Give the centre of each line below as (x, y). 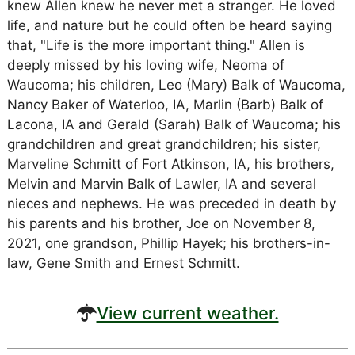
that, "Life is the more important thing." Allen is (156, 45)
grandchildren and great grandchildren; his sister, (164, 144)
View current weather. (187, 313)
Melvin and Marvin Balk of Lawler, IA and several (161, 184)
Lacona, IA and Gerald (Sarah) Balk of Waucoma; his (174, 124)
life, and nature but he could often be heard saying (169, 25)
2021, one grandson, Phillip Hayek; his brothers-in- (168, 243)
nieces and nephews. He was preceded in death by (171, 204)
